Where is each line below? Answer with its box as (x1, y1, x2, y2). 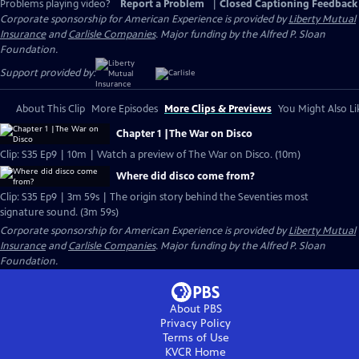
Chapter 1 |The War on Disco (116, 127, 252, 140)
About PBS (169, 302, 222, 316)
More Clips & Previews (164, 103, 272, 115)
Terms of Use (162, 331, 229, 345)
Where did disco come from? (116, 170, 255, 183)
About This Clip (16, 103, 85, 115)
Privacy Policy (160, 317, 231, 330)
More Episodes (91, 103, 158, 115)
